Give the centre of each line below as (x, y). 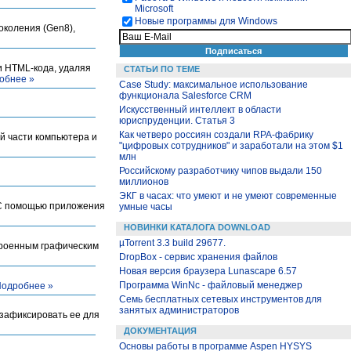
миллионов (144, 182)
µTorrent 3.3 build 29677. (172, 243)
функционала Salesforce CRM (185, 96)
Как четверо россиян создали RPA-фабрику (216, 135)
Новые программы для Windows (206, 21)
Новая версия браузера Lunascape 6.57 (208, 271)
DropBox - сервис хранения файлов (198, 257)
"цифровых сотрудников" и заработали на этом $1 (231, 146)
